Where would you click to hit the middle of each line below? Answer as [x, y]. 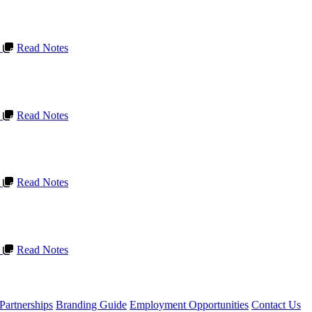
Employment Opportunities [189, 304]
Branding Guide [91, 304]
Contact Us [276, 304]
